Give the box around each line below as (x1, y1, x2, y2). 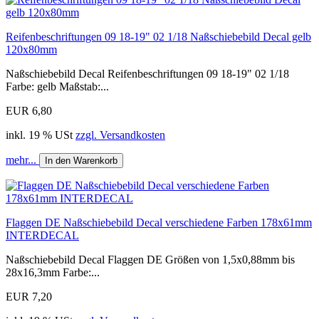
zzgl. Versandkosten (75, 129, 165, 142)
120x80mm (6, 43, 57, 56)
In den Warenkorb (45, 155, 117, 167)
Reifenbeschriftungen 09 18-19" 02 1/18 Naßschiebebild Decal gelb (6, 31, 311, 43)
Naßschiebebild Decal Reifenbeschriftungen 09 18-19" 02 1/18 (6, 68, 289, 80)
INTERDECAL (6, 229, 79, 242)
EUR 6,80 (6, 105, 52, 117)
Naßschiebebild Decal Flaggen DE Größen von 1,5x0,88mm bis (6, 253, 295, 266)
